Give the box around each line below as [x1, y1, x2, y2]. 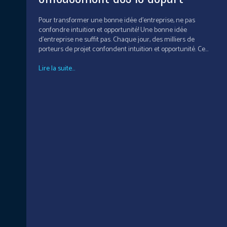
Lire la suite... [39, 63, 75, 75]
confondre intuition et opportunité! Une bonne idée [39, 24, 187, 36]
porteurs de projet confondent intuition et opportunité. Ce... [39, 44, 208, 56]
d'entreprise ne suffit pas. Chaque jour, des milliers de [39, 34, 195, 46]
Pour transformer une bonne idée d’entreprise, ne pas [39, 15, 195, 27]
